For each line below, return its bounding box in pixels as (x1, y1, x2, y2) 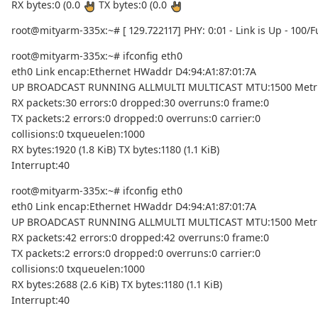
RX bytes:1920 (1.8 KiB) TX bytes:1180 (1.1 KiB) (11, 143, 219, 157)
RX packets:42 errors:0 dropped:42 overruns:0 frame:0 (11, 231, 269, 245)
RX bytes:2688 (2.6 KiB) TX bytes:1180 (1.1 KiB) (11, 278, 222, 292)
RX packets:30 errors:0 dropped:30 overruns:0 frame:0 (11, 96, 269, 110)
